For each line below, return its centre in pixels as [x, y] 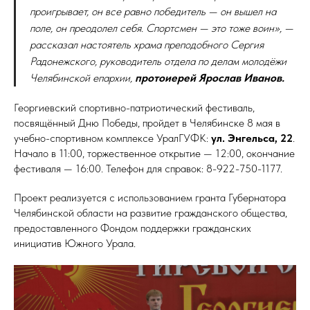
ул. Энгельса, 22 [252, 138]
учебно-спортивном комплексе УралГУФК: [112, 138]
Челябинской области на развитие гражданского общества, [151, 212]
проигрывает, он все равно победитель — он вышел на [153, 11]
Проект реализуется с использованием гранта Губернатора [150, 197]
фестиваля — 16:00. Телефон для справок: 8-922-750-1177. [148, 168]
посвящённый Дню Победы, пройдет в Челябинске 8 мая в [147, 122]
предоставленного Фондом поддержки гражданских [133, 228]
